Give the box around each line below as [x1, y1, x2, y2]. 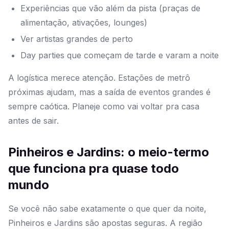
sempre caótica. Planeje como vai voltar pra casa [8, 101, 199, 112]
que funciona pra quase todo [8, 161, 179, 176]
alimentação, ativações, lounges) [20, 17, 147, 28]
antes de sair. [8, 116, 59, 126]
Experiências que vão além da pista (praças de [20, 3, 200, 14]
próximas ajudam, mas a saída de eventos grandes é [8, 87, 211, 98]
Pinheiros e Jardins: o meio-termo [8, 145, 209, 160]
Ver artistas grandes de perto [20, 34, 133, 44]
